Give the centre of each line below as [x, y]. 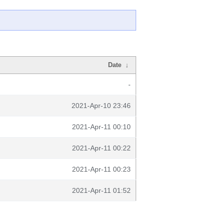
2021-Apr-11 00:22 [101, 148]
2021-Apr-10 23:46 [101, 106]
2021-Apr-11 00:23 [101, 169]
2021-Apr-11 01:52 [101, 190]
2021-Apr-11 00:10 [101, 127]
